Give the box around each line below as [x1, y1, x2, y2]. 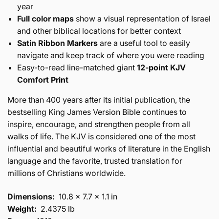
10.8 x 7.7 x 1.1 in [59, 191, 117, 201]
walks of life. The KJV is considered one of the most [7, 131, 196, 141]
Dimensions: [7, 191, 55, 201]
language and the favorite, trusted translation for [7, 155, 182, 166]
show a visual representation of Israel [74, 13, 211, 23]
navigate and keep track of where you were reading [17, 50, 204, 60]
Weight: [7, 203, 37, 214]
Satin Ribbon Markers [17, 38, 100, 48]
